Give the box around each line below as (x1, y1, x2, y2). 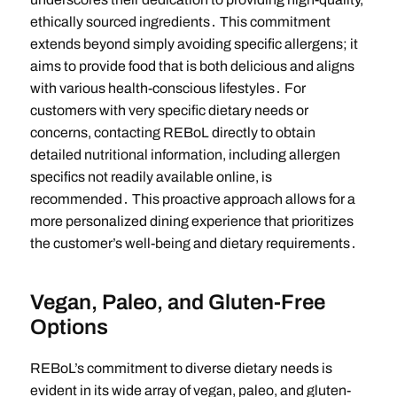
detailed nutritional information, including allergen (29, 147, 340, 163)
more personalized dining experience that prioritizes (29, 214, 354, 230)
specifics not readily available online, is (29, 169, 272, 185)
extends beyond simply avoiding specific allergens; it (29, 36, 358, 52)
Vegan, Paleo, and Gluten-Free (29, 291, 325, 315)
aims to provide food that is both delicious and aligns (29, 58, 354, 74)
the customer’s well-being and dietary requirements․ (29, 236, 357, 252)
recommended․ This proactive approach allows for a (29, 191, 355, 207)
